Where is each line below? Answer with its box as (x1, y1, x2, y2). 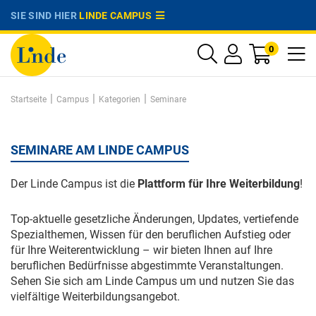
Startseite (11, 95, 47, 104)
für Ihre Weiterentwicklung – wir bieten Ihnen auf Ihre (11, 243, 272, 257)
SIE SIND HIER (11, 9, 80, 21)
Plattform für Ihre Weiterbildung (138, 177, 300, 190)
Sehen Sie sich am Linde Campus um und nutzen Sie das (11, 274, 294, 288)
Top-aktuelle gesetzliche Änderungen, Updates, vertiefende (11, 212, 298, 226)
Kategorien (99, 95, 140, 104)
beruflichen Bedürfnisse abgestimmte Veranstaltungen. (11, 259, 284, 272)
